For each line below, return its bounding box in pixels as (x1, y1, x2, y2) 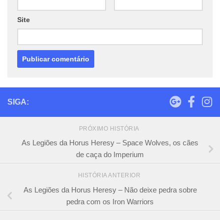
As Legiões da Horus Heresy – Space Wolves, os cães (22, 138, 198, 147)
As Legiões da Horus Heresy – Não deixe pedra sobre (23, 186, 197, 194)
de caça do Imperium (76, 150, 144, 159)
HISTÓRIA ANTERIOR (78, 172, 142, 179)
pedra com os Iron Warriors (66, 197, 154, 206)
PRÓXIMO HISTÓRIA (79, 125, 141, 132)
